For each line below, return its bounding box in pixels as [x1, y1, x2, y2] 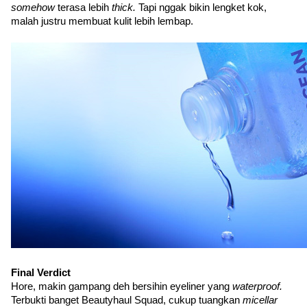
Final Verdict [11, 267, 71, 278]
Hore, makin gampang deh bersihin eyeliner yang [11, 281, 232, 292]
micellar [243, 295, 278, 306]
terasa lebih [58, 2, 112, 13]
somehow [11, 2, 58, 13]
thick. [112, 2, 138, 13]
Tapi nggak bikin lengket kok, [138, 2, 267, 13]
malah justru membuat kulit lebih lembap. [11, 16, 196, 27]
